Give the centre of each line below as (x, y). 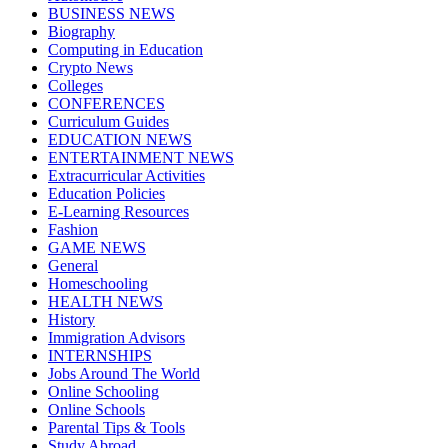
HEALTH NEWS (105, 301)
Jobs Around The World (124, 373)
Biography (81, 31)
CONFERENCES (106, 103)
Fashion (73, 229)
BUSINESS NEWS (111, 13)
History (71, 319)
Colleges (75, 85)
